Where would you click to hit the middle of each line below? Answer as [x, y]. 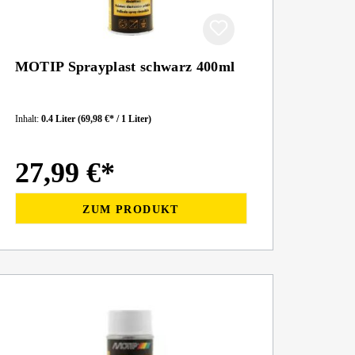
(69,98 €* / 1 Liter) [114, 119]
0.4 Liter [59, 119]
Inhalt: [28, 119]
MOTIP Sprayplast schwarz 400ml [125, 67]
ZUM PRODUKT [131, 209]
